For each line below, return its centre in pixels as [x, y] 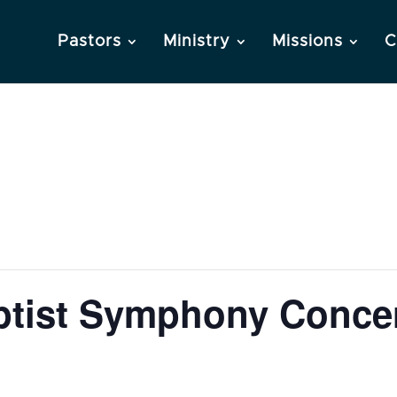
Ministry [197, 42]
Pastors [90, 42]
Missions [307, 42]
